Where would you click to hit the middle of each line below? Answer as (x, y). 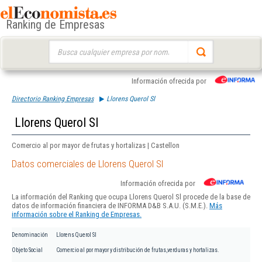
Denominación (30, 235)
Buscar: (59, 45)
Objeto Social (27, 250)
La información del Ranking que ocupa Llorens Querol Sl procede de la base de (131, 197)
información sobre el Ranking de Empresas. (77, 215)
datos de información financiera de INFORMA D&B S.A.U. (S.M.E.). (111, 206)
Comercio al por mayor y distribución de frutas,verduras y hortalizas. (138, 250)
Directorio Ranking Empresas (53, 99)
